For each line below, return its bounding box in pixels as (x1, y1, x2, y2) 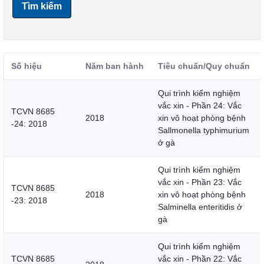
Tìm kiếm (22, 1, 62, 12)
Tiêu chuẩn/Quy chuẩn (158, 61, 250, 71)
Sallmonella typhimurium (158, 126, 249, 136)
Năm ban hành (85, 61, 144, 71)
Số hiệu (11, 61, 42, 71)
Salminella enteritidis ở (158, 202, 242, 212)
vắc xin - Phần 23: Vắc (158, 177, 242, 187)
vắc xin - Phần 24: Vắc (158, 101, 242, 111)
